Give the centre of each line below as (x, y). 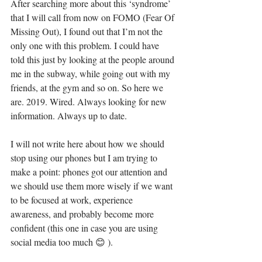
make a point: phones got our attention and (90, 172)
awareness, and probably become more (83, 214)
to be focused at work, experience (73, 200)
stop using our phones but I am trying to (85, 158)
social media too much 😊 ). (63, 242)
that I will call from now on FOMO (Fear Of (94, 17)
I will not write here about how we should (89, 144)
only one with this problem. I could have (86, 45)
